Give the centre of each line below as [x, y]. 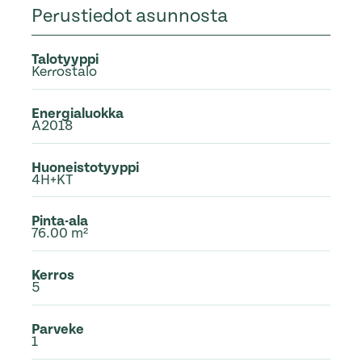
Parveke [57, 329]
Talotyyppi [65, 60]
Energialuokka [77, 113]
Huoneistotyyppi [85, 167]
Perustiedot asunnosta [129, 17]
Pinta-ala [59, 221]
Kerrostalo [64, 72]
